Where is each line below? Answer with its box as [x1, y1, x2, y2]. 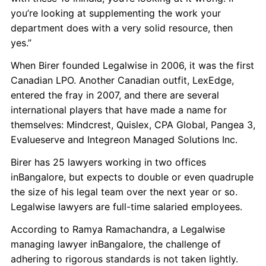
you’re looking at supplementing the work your [11, 7, 221, 19]
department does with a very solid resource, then [11, 22, 233, 34]
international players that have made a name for [11, 104, 227, 116]
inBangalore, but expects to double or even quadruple [11, 171, 254, 183]
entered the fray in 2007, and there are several [11, 89, 219, 101]
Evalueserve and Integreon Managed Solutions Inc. [11, 134, 237, 145]
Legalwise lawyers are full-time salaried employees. [11, 201, 242, 213]
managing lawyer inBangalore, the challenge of [11, 238, 221, 250]
